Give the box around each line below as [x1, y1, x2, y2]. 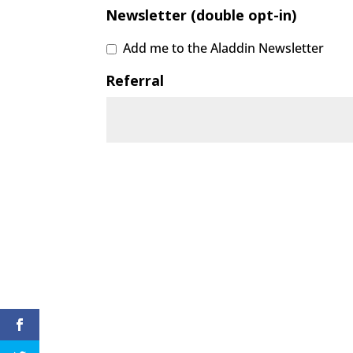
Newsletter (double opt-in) [106, 5, 297, 24]
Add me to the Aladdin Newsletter [123, 39, 325, 57]
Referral [106, 70, 165, 90]
